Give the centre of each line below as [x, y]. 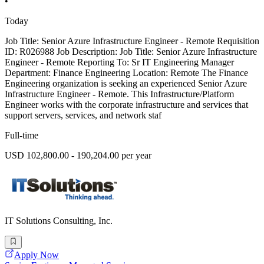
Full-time [22, 136]
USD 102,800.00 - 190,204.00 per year [78, 156]
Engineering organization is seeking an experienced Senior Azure [126, 84]
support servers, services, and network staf [83, 115]
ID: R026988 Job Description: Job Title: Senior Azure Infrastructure [131, 52]
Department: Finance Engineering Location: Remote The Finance [126, 73]
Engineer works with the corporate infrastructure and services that [126, 105]
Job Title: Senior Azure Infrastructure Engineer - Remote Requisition [132, 41]
